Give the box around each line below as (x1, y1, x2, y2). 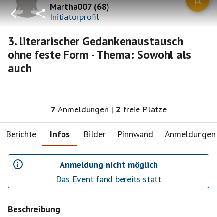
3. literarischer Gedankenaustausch (8, 33, 183, 48)
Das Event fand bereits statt (56, 173, 161, 185)
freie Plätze (123, 104, 167, 115)
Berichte (6, 128, 36, 139)
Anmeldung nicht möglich (59, 158, 158, 170)
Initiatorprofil (50, 11, 99, 22)
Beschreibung (8, 203, 60, 215)
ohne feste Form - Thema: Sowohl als (8, 47, 191, 62)
